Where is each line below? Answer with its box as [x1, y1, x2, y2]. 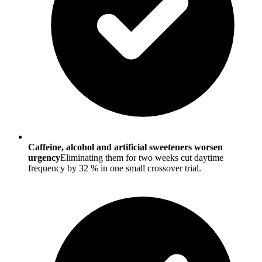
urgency [28, 153, 60, 163]
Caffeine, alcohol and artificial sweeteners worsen [28, 142, 223, 153]
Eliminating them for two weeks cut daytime [60, 153, 223, 163]
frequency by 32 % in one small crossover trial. [28, 163, 201, 174]
